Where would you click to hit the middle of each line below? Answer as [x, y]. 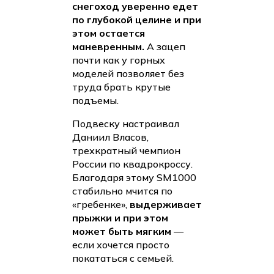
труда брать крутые [121, 87]
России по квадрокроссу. [132, 164]
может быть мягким [122, 231]
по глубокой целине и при [137, 20]
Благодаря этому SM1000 [134, 178]
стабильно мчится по [122, 191]
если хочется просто [121, 245]
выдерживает [166, 205]
